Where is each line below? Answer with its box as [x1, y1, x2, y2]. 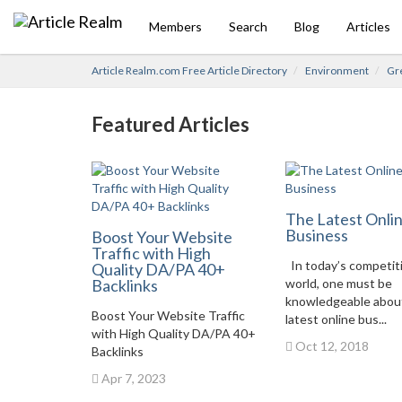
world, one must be [284, 275, 392, 291]
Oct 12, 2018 [292, 338, 369, 354]
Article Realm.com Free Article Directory [92, 64, 287, 77]
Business [284, 225, 348, 245]
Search [229, 19, 267, 34]
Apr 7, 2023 [99, 371, 166, 386]
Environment [305, 64, 369, 77]
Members [149, 19, 202, 34]
